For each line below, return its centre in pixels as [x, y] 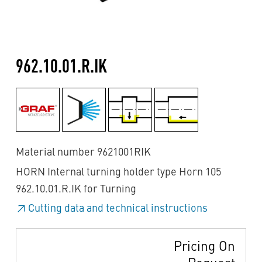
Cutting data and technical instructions [118, 209]
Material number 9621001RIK [83, 153]
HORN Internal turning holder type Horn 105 [118, 172]
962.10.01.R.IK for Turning [76, 189]
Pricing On [204, 248]
